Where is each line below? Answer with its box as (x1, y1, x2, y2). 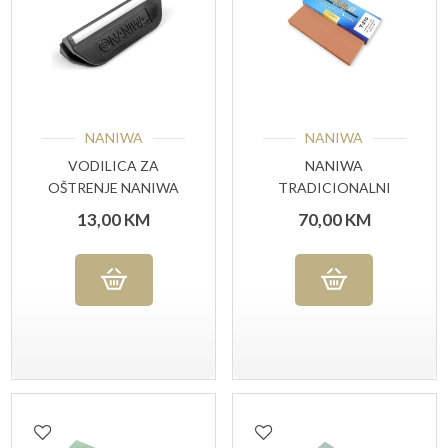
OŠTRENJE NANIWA (48, 179, 180, 197)
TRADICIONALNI (277, 179, 391, 197)
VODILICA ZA (68, 157, 160, 175)
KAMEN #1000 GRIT (268, 201, 400, 219)
